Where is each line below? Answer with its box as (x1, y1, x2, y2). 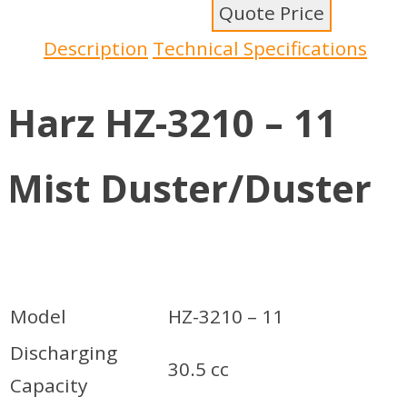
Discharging (10, 340, 117, 366)
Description (44, 35, 148, 61)
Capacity (10, 372, 87, 399)
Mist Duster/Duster (7, 162, 372, 213)
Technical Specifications (153, 35, 367, 61)
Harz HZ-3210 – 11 (7, 96, 337, 148)
